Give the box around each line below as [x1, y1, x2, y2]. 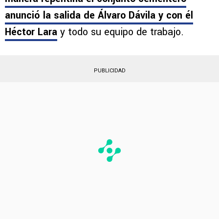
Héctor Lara [5, 24, 57, 39]
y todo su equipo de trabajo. [57, 24, 184, 39]
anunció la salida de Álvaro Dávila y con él [5, 8, 193, 22]
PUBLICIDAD [93, 67, 126, 74]
